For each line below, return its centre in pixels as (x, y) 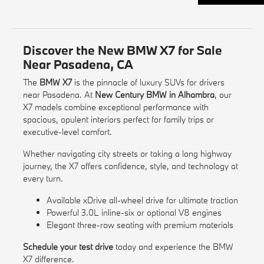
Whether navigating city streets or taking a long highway (127, 154)
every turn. (43, 179)
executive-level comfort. (67, 132)
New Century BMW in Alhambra (154, 95)
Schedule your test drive (68, 247)
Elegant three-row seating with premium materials (140, 225)
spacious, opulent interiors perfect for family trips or (118, 120)
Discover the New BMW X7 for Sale (122, 50)
